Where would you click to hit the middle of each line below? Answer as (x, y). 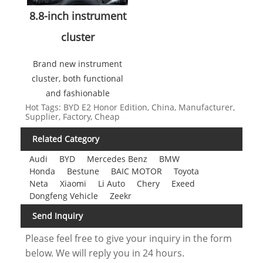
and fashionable (77, 93)
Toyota (186, 171)
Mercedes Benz (117, 159)
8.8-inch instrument (77, 16)
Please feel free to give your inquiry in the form (128, 238)
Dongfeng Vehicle (63, 196)
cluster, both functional (78, 79)
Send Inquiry (58, 216)
